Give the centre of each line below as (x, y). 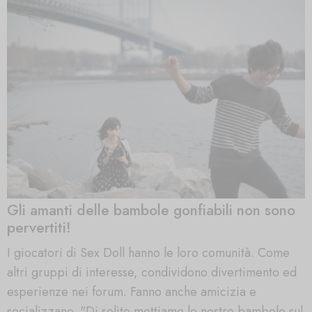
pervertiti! (39, 227)
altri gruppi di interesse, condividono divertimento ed (152, 273)
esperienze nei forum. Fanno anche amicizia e (132, 292)
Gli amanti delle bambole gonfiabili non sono (151, 210)
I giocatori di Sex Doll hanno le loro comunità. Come (148, 253)
